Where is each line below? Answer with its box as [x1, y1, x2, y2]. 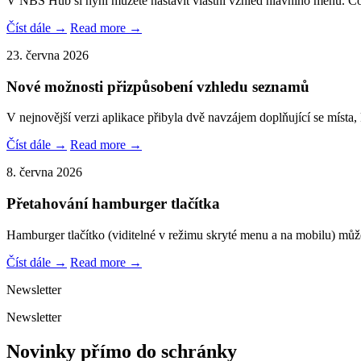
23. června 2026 [6, 48, 89, 62]
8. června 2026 [6, 165, 82, 180]
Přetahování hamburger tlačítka [6, 195, 220, 213]
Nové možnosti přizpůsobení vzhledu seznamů [6, 77, 309, 95]
